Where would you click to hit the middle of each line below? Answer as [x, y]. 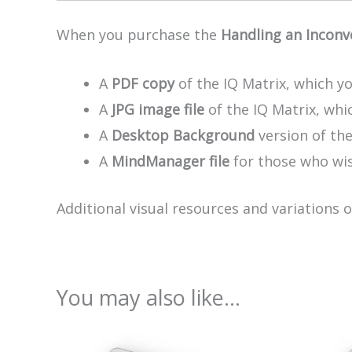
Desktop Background [183, 135]
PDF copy [143, 83]
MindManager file [170, 161]
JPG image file [158, 109]
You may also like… [148, 297]
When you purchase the [139, 35]
